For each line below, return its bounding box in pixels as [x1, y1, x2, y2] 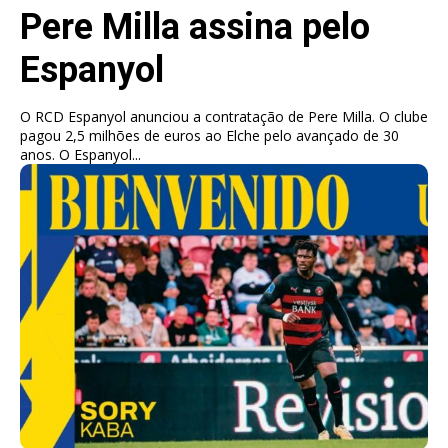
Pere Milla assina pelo [20, 6, 370, 49]
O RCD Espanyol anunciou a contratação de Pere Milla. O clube [20, 107, 428, 127]
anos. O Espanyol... [59, 145, 141, 165]
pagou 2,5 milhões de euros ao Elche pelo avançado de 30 [20, 126, 399, 146]
